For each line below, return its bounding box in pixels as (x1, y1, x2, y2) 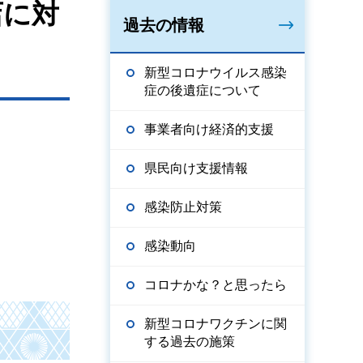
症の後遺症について (144, 83, 261, 97)
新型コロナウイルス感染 (144, 66, 287, 79)
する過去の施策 (144, 335, 235, 348)
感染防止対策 (144, 200, 222, 214)
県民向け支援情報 (144, 161, 248, 175)
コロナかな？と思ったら (144, 278, 287, 292)
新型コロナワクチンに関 (144, 317, 287, 331)
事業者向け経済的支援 (144, 122, 274, 136)
